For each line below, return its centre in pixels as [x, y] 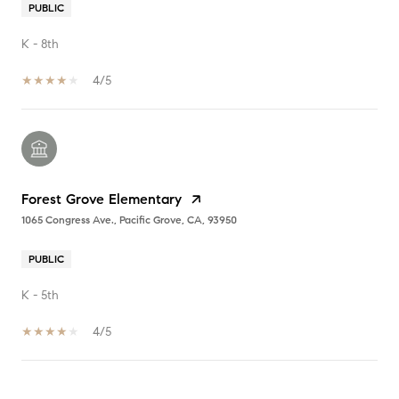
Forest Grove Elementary [102, 199]
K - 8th [40, 45]
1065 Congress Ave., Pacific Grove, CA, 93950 [129, 220]
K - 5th [40, 296]
